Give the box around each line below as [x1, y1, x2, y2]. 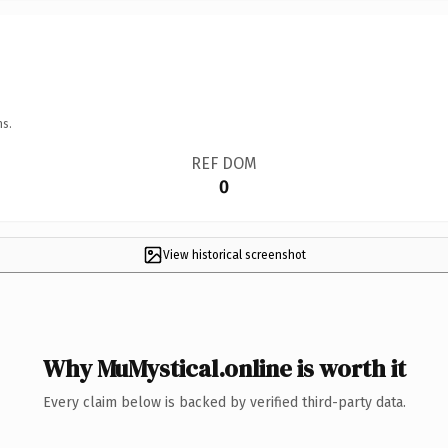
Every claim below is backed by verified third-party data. [42, 393, 406, 411]
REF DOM [190, 153, 257, 173]
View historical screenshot [162, 247, 306, 262]
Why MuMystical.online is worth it [42, 351, 406, 385]
